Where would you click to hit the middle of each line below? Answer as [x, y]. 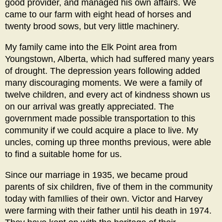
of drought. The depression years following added [103, 71]
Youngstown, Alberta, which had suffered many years [110, 59]
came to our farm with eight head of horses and [98, 15]
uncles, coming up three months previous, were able [108, 142]
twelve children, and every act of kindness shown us [108, 95]
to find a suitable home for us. [63, 154]
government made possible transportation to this [100, 119]
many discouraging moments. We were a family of [104, 83]
